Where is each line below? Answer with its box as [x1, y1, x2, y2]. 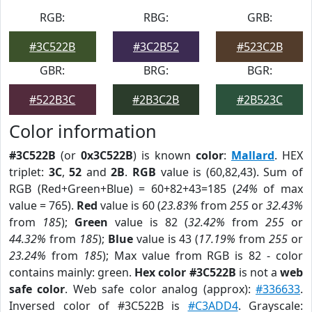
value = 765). [9, 198, 77, 213]
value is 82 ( [108, 214, 188, 230]
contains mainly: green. [9, 265, 135, 280]
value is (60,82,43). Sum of [156, 164, 304, 180]
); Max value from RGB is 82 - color [102, 248, 304, 263]
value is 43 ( [132, 231, 199, 247]
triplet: [9, 164, 49, 180]
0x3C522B [81, 148, 133, 163]
